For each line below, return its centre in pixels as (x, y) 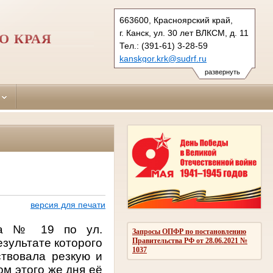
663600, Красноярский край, (176, 20)
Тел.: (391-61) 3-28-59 (164, 46)
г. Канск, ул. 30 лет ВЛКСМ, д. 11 (184, 33)
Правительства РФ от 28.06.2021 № (190, 240)
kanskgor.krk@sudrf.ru (163, 58)
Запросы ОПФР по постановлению (189, 231)
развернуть (222, 72)
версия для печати (68, 205)
